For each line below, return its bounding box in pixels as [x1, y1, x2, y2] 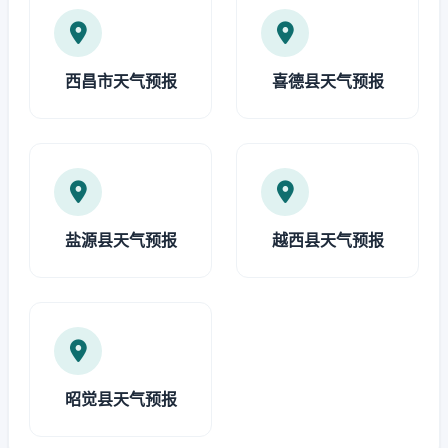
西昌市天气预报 [64, 71, 177, 91]
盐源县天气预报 [64, 230, 177, 250]
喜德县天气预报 [271, 71, 384, 91]
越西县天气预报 [271, 230, 384, 250]
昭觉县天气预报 [64, 389, 177, 409]
